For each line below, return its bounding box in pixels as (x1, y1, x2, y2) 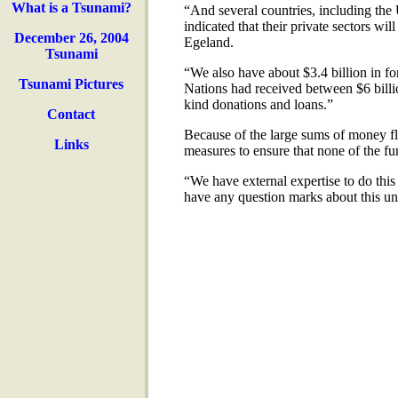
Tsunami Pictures (19, 76, 123, 92)
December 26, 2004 (13, 30, 129, 45)
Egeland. (183, 34, 234, 50)
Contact (47, 107, 95, 122)
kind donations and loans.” (183, 96, 333, 112)
